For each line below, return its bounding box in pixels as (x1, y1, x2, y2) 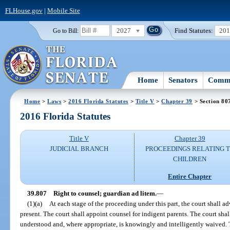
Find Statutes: (175, 26, 214, 34)
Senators (168, 75, 198, 84)
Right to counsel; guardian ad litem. (53, 189, 157, 197)
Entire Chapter (168, 172, 212, 180)
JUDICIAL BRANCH (49, 145, 108, 153)
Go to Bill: (52, 27, 79, 34)
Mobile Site (47, 6, 80, 14)
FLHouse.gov (5, 6, 43, 14)
